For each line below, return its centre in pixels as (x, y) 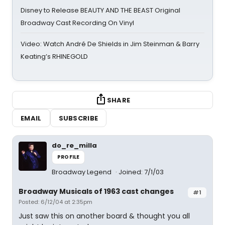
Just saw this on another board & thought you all (104, 216)
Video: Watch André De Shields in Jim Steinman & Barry (110, 44)
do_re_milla (74, 145)
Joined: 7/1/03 (141, 172)
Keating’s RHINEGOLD (54, 57)
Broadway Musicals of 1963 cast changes (96, 191)
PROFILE (69, 157)
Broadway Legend (82, 172)
